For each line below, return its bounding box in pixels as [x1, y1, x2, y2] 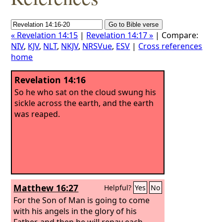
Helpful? [104, 183, 134, 192]
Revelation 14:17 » [86, 30, 154, 41]
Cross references [138, 41, 203, 52]
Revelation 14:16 [14, 74, 86, 86]
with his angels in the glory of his [13, 205, 137, 217]
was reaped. [14, 108, 60, 119]
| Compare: [153, 30, 199, 41]
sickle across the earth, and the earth [14, 97, 154, 109]
